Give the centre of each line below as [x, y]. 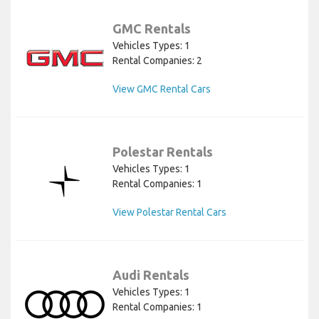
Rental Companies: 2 [157, 60]
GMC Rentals [152, 28]
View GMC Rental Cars [162, 89]
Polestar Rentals [163, 151]
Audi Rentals [151, 274]
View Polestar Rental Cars [169, 212]
